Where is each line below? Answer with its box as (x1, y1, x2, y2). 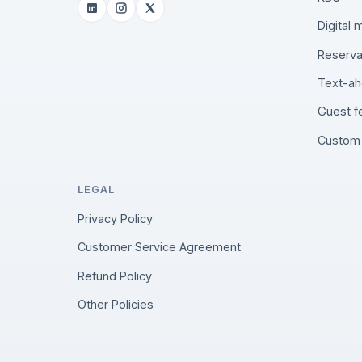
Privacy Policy (78, 212, 153, 226)
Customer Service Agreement (78, 240, 241, 255)
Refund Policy (78, 268, 152, 283)
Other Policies (78, 297, 154, 312)
